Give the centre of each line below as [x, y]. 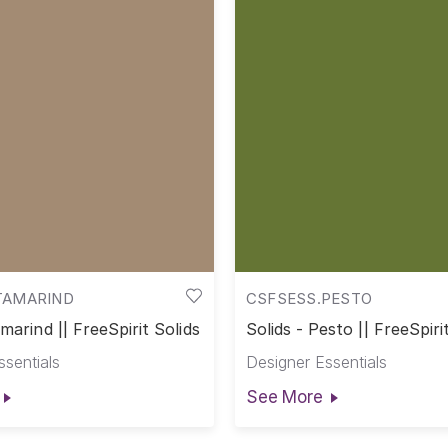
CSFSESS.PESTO [309, 298]
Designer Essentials [316, 362]
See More [284, 396]
